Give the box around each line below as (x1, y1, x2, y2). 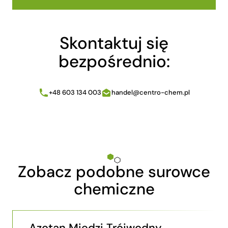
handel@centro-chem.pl (111, 88, 190, 97)
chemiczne (73, 179, 155, 200)
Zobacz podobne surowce (18, 161, 210, 183)
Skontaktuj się (60, 32, 168, 54)
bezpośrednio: (58, 50, 170, 73)
